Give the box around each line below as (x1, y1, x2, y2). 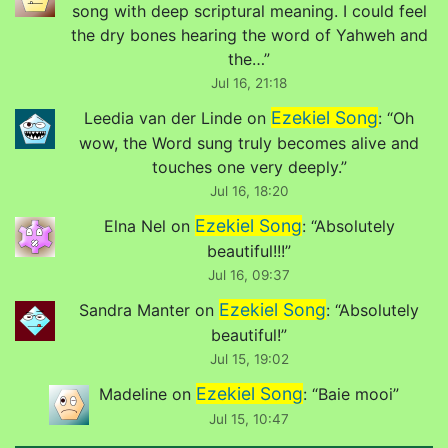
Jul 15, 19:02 (209, 351, 289, 368)
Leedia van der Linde (84, 107, 242, 128)
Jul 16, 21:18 (211, 74, 287, 91)
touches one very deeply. (151, 156, 341, 177)
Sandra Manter (79, 300, 190, 321)
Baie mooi (318, 384, 393, 405)
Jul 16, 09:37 (208, 266, 290, 283)
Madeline (99, 384, 167, 405)
